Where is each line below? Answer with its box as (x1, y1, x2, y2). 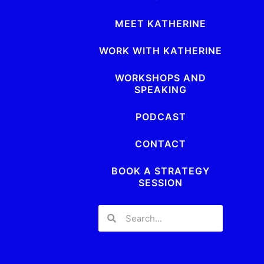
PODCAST (135, 110, 186, 123)
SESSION (138, 176, 183, 189)
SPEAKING (134, 83, 187, 95)
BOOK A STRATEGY (111, 164, 210, 177)
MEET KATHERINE (115, 17, 206, 29)
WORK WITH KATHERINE (99, 44, 222, 57)
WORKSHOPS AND (115, 71, 206, 84)
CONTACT (135, 137, 186, 150)
